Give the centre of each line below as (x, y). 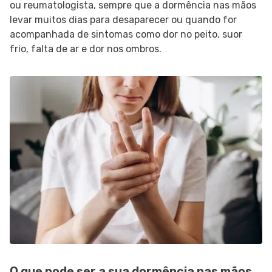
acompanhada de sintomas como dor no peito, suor (126, 34)
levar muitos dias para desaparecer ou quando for (123, 20)
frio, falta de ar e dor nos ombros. (86, 49)
